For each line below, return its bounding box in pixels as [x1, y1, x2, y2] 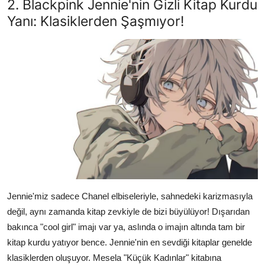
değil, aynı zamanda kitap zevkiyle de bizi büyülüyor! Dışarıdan [7, 206, 250, 217]
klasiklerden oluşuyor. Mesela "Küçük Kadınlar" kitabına [7, 253, 221, 263]
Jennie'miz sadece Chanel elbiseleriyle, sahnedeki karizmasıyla [7, 191, 253, 202]
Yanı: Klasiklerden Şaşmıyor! [7, 12, 184, 30]
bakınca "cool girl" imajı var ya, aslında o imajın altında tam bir [7, 222, 245, 232]
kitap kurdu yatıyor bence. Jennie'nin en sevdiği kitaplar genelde [7, 237, 252, 248]
